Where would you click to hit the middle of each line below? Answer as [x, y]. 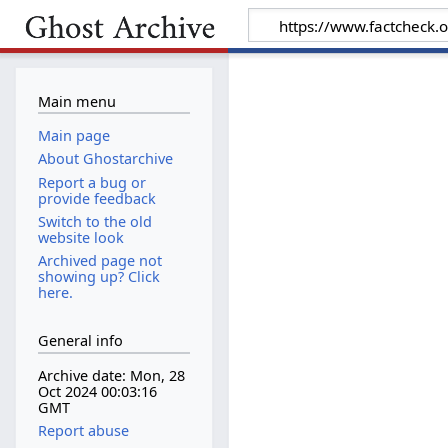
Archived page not [99, 260]
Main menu [76, 101]
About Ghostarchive [105, 159]
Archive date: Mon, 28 [111, 376]
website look [80, 237]
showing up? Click [98, 276]
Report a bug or [91, 182]
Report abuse [83, 431]
